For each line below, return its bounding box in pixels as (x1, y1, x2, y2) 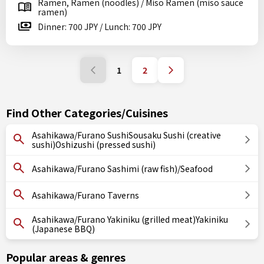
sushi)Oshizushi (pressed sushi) (32, 138, 156, 150)
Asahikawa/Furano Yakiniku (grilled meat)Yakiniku (32, 213, 228, 225)
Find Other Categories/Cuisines (6, 105, 168, 120)
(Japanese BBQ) (32, 223, 95, 235)
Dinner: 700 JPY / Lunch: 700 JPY (38, 21, 161, 32)
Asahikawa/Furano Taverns (32, 189, 139, 201)
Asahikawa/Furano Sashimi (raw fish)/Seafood (32, 163, 213, 174)
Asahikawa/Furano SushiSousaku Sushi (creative (32, 129, 221, 141)
